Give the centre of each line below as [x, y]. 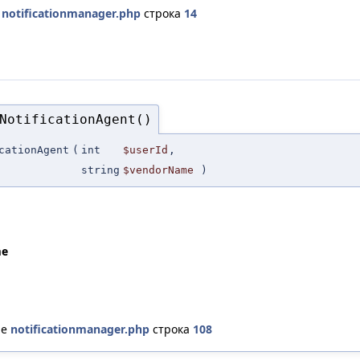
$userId [145, 150]
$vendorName [158, 170]
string [100, 170]
